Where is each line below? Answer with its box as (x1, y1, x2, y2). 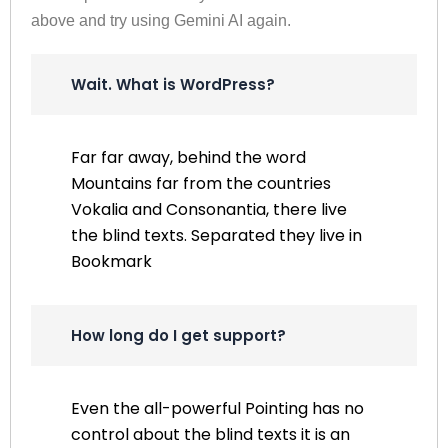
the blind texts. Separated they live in (71, 223, 362, 247)
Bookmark (71, 249, 152, 273)
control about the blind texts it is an (71, 422, 350, 446)
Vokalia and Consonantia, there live (71, 197, 347, 221)
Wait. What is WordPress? (71, 73, 275, 95)
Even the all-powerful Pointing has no (71, 396, 364, 420)
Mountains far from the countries (71, 171, 331, 195)
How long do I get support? (71, 324, 286, 346)
